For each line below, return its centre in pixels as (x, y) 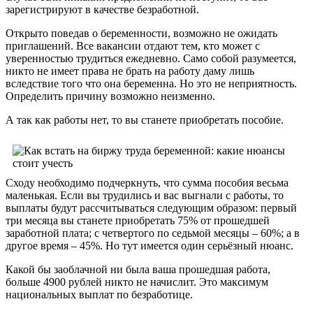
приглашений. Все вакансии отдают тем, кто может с (133, 45)
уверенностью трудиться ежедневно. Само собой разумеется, (151, 58)
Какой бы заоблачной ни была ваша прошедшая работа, (138, 269)
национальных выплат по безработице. (99, 294)
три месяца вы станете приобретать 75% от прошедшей (138, 220)
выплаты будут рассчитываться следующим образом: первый (151, 208)
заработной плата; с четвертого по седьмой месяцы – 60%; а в (153, 233)
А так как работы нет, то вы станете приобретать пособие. (145, 119)
